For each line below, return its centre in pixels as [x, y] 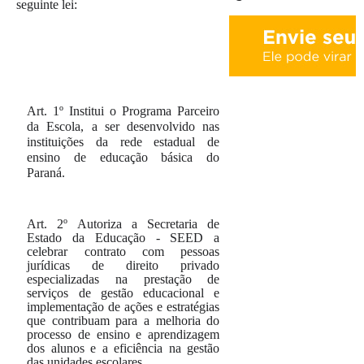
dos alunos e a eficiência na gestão [123, 348]
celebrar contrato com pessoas [123, 251]
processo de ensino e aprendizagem [123, 334]
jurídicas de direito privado [123, 265]
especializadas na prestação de [123, 279]
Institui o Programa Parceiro [142, 111]
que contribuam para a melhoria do [123, 321]
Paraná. [46, 173]
